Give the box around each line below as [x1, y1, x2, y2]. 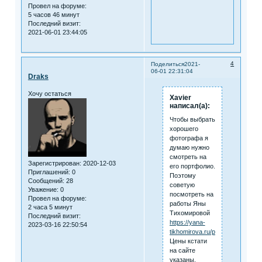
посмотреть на [169, 191, 213, 198]
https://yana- [169, 219, 205, 226]
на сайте [169, 247, 195, 254]
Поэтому [169, 172, 196, 180]
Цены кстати [169, 237, 207, 245]
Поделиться [150, 61, 184, 68]
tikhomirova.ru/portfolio [169, 228, 234, 236]
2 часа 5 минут [27, 204, 73, 211]
